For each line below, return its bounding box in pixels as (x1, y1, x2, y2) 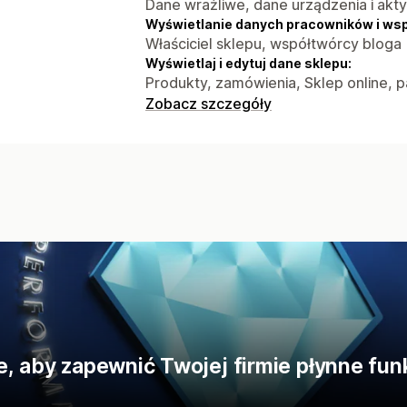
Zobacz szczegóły (145, 94, 272, 113)
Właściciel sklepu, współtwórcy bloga (145, 34, 402, 53)
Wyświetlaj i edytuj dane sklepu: (145, 55, 352, 71)
